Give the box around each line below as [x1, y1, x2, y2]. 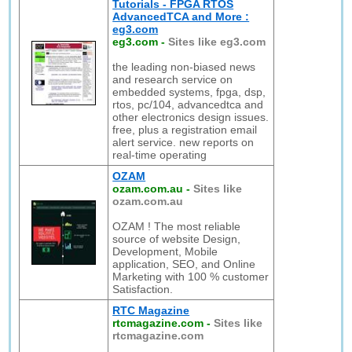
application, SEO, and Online [112, 258, 256, 270]
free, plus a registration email [112, 123, 258, 136]
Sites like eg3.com [168, 35, 266, 48]
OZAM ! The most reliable [112, 220, 241, 233]
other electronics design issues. [112, 111, 269, 123]
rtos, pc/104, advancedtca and [112, 98, 264, 111]
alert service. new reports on [112, 136, 255, 148]
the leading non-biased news [112, 60, 256, 73]
